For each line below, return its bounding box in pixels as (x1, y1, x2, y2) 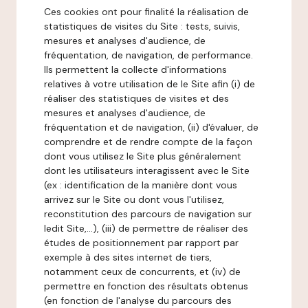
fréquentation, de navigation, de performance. (44, 49, 253, 61)
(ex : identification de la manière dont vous (44, 179, 237, 191)
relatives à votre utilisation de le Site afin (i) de (44, 78, 255, 90)
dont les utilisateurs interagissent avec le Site (44, 164, 250, 177)
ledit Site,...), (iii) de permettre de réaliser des (44, 222, 248, 234)
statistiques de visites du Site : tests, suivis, (44, 20, 240, 32)
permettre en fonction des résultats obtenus (44, 280, 248, 292)
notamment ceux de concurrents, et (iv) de (44, 265, 241, 278)
